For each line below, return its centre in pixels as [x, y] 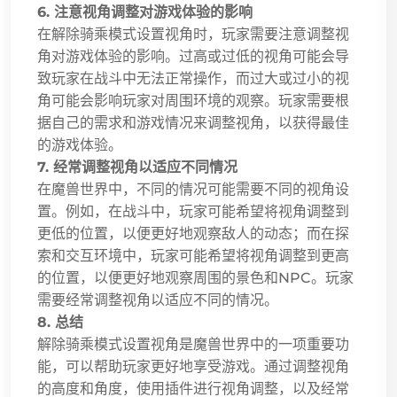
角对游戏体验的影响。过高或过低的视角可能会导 [193, 56]
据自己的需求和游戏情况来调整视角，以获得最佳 [193, 122]
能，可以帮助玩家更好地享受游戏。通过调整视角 [193, 366]
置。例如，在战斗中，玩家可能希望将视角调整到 [193, 211]
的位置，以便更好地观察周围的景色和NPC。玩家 [195, 277]
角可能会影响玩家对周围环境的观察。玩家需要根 [193, 100]
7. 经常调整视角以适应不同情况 [137, 167]
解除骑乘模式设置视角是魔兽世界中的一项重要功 [193, 344]
